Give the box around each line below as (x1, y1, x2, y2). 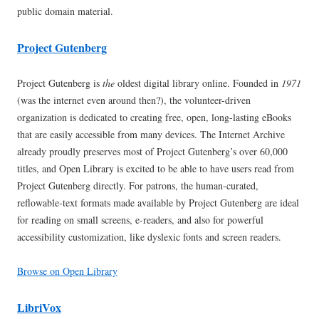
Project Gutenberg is (17, 76, 103, 90)
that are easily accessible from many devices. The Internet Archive (17, 127, 285, 142)
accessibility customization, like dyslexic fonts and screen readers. (17, 230, 281, 244)
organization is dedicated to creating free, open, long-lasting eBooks (17, 110, 291, 125)
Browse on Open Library (17, 264, 117, 278)
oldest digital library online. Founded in (115, 76, 281, 90)
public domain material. (17, 4, 113, 19)
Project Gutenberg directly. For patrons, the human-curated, (17, 179, 258, 193)
